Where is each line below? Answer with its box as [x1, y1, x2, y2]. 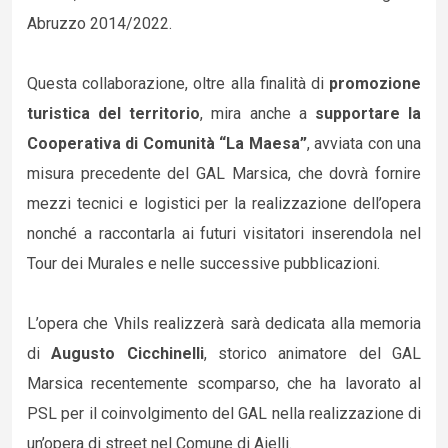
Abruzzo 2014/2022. [27, 14, 172, 33]
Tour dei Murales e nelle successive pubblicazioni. [27, 254, 380, 273]
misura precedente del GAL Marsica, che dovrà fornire [27, 164, 421, 183]
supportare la [314, 104, 422, 123]
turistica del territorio [27, 104, 201, 123]
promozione [329, 74, 421, 93]
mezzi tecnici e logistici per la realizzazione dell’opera [27, 194, 421, 213]
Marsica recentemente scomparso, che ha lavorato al [27, 374, 421, 393]
